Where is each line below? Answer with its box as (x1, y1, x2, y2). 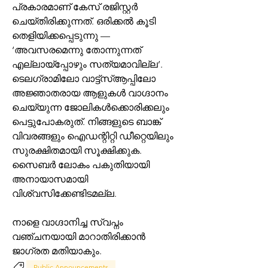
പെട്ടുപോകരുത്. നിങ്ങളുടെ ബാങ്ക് (12, 116, 161, 127)
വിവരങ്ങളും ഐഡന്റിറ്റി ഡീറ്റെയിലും (12, 130, 173, 142)
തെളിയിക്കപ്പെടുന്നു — (12, 30, 110, 41)
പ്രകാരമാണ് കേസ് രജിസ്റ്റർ (12, 1, 138, 13)
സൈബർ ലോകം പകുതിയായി (12, 159, 150, 170)
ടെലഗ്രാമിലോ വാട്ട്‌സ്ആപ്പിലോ (12, 73, 100, 84)
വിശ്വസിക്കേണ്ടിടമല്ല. (12, 188, 117, 199)
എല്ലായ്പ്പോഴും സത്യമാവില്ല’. (12, 59, 163, 70)
